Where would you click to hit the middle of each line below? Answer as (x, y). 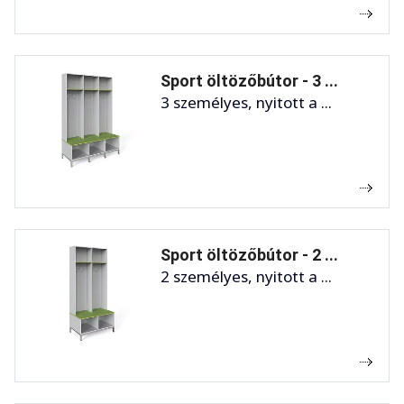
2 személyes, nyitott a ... (246, 277)
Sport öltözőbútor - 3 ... (249, 81)
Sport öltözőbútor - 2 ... (249, 255)
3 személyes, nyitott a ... (246, 103)
